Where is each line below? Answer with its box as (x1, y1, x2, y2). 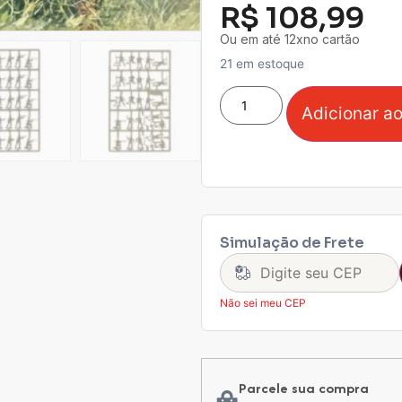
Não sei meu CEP (220, 295, 306, 310)
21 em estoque (220, 57, 304, 72)
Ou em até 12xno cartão (220, 31, 360, 48)
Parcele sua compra (239, 377, 369, 398)
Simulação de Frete (220, 232, 364, 252)
